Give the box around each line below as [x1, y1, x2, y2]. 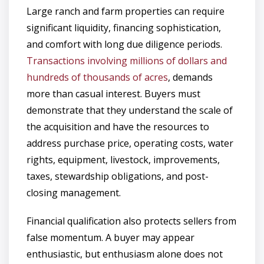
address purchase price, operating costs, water [27, 136, 233, 150]
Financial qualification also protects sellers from [27, 214, 236, 227]
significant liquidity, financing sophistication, [27, 21, 221, 34]
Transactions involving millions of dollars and [27, 54, 227, 67]
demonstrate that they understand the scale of [27, 103, 233, 117]
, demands [168, 70, 213, 84]
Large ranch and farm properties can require [27, 4, 225, 18]
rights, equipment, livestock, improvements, [27, 153, 220, 166]
